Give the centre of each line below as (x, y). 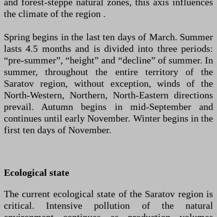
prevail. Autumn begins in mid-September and (108, 107)
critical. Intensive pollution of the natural (108, 205)
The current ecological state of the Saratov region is (108, 194)
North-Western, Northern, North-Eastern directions (108, 95)
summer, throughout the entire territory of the (108, 72)
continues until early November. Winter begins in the (108, 118)
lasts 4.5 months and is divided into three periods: (108, 48)
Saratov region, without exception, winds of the (108, 83)
